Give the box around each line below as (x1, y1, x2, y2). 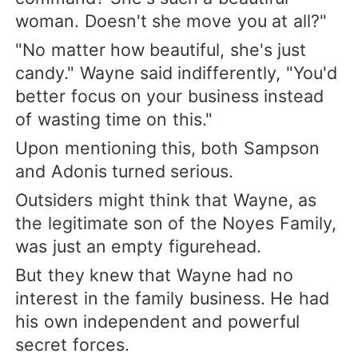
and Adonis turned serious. (15, 161, 234, 182)
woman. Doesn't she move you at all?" (15, 10, 327, 31)
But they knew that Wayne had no (15, 265, 293, 286)
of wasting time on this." (15, 109, 213, 129)
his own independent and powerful (15, 311, 300, 332)
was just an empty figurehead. (15, 236, 261, 257)
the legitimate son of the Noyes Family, (15, 213, 336, 234)
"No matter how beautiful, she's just (15, 39, 307, 60)
